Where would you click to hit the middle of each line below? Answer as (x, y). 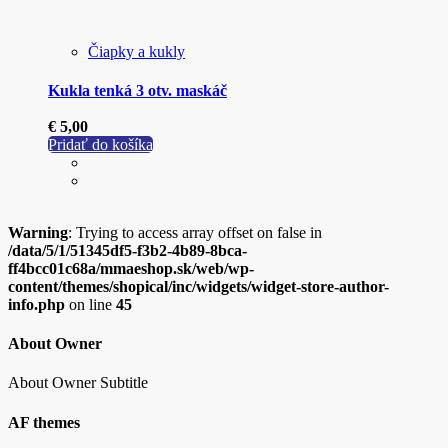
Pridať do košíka (100, 144)
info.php (36, 304)
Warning (38, 232)
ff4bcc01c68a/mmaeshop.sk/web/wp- (131, 268)
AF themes (44, 422)
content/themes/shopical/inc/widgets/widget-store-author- (198, 286)
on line (90, 304)
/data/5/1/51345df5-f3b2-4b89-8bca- (127, 250)
